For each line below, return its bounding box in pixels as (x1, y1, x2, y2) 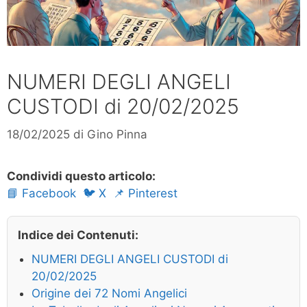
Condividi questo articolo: (7, 169, 156, 184)
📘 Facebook (7, 186, 76, 201)
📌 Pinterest (113, 186, 177, 201)
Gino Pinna (87, 127, 147, 142)
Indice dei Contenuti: (18, 228, 138, 243)
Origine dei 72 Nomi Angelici (32, 286, 187, 301)
